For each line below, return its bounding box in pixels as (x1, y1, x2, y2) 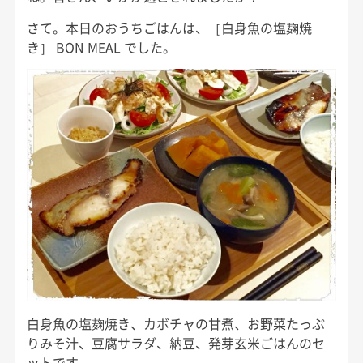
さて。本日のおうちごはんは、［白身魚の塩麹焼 (26, 18, 312, 38)
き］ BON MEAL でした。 (26, 37, 176, 58)
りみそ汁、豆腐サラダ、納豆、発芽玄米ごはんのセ (26, 332, 325, 352)
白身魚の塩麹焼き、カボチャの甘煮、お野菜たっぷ (26, 313, 325, 333)
